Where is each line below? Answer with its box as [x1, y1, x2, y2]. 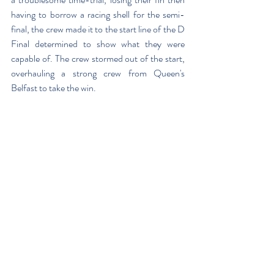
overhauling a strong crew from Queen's [11, 66, 185, 80]
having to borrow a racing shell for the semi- [11, 7, 185, 21]
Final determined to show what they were [11, 37, 185, 51]
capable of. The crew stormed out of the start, [11, 51, 185, 65]
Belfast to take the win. [11, 81, 96, 95]
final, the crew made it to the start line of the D [11, 22, 185, 36]
